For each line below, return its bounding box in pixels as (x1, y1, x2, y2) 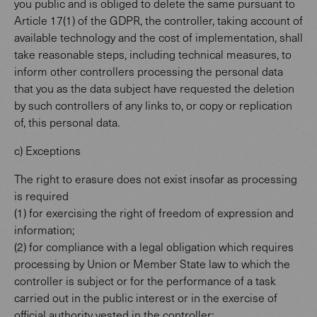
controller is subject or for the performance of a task (14, 273, 276, 288)
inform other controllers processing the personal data (14, 64, 283, 79)
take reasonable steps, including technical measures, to (14, 47, 292, 62)
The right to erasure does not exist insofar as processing (14, 171, 297, 186)
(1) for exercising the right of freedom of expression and (14, 205, 294, 220)
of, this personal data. (14, 115, 120, 129)
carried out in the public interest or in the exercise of (14, 290, 277, 305)
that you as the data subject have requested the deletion (14, 81, 294, 96)
